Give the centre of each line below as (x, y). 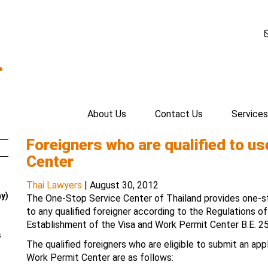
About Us (107, 114)
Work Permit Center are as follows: (100, 258)
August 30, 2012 (124, 185)
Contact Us (179, 114)
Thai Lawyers (54, 185)
